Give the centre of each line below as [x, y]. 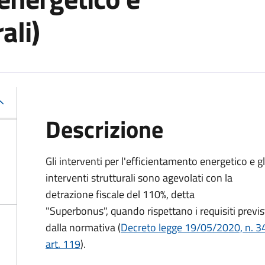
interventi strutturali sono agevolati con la [139, 178]
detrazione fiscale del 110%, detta [120, 194]
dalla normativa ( [83, 227]
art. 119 [63, 244]
